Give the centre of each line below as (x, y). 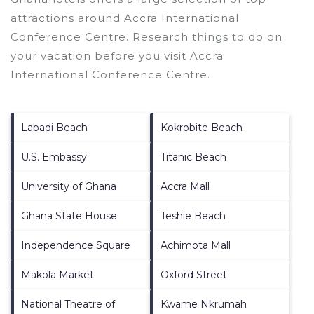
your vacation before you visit (100, 55)
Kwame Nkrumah (204, 304)
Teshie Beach (193, 216)
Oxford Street (194, 274)
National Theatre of (68, 304)
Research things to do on (206, 36)
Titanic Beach (193, 157)
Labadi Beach (54, 127)
